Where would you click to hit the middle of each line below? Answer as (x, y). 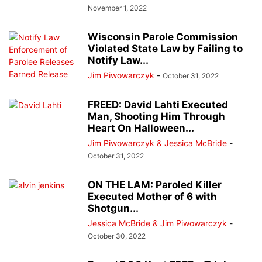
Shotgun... (113, 208)
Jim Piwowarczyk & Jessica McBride (157, 143)
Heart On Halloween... (141, 128)
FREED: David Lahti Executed (158, 105)
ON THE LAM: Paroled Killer (155, 185)
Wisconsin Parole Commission (163, 37)
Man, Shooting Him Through (156, 117)
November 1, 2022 (117, 8)
